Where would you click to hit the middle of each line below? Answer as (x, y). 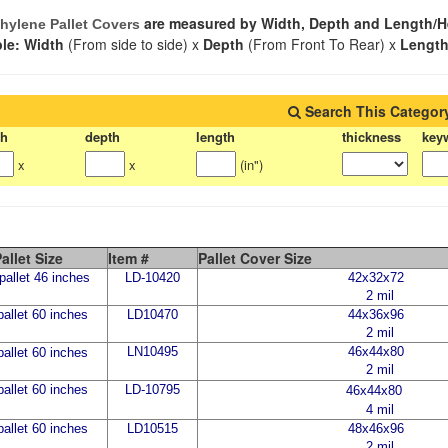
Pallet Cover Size (254, 258)
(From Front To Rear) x (323, 44)
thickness (371, 136)
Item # (128, 258)
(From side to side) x (135, 44)
